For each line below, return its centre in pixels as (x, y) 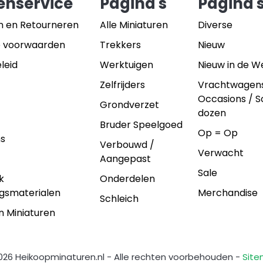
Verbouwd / (127, 144)
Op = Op (218, 133)
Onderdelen (127, 178)
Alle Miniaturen (134, 25)
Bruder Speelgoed (141, 124)
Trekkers (120, 45)
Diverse (215, 25)
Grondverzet (129, 104)
